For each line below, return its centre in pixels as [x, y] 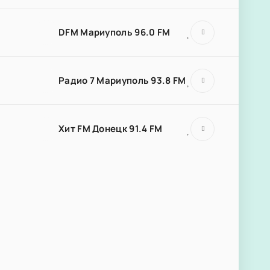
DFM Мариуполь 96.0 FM [115, 32]
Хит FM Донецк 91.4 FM [111, 128]
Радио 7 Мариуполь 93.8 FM [122, 80]
